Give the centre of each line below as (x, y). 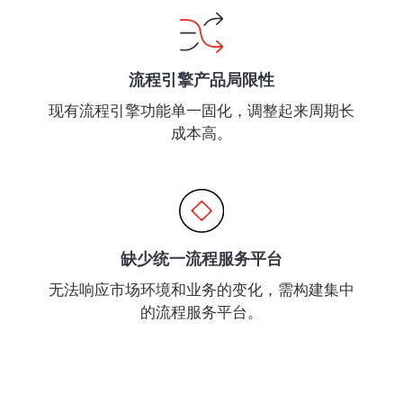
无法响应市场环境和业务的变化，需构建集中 (201, 290)
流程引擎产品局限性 (201, 81)
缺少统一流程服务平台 (201, 259)
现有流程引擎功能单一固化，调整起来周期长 (201, 112)
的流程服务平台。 (201, 312)
